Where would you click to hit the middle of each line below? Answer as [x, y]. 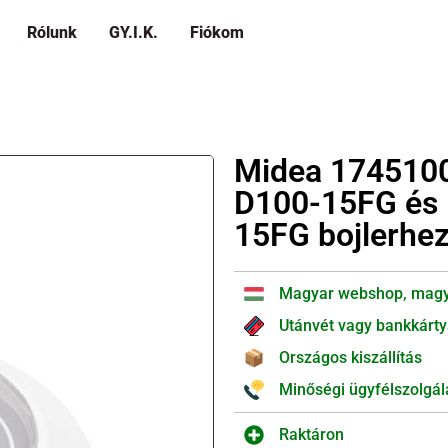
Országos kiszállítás [350, 357]
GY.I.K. [134, 32]
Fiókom [217, 32]
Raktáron [311, 434]
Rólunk [52, 32]
